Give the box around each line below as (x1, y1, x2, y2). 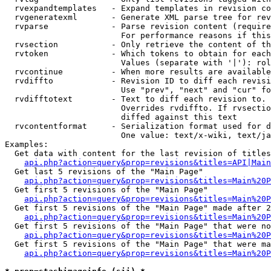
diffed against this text (5, 113, 237, 122)
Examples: (5, 140, 48, 149)
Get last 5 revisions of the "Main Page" (5, 167, 203, 176)
